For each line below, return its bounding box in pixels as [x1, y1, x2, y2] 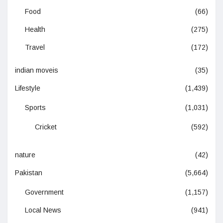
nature [15, 151, 35, 159]
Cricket [35, 123, 57, 131]
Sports [25, 104, 46, 112]
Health [25, 25, 45, 34]
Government [25, 188, 64, 197]
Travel [25, 43, 45, 52]
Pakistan [15, 169, 42, 177]
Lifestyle [15, 84, 40, 93]
